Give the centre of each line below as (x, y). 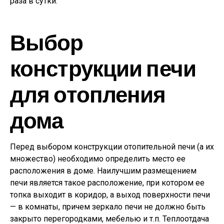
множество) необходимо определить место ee (98, 159)
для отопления (88, 94)
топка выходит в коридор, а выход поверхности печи (110, 195)
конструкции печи (103, 68)
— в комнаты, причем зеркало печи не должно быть (108, 207)
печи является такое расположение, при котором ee (107, 183)
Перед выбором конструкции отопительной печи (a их (112, 147)
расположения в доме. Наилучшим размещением (103, 171)
